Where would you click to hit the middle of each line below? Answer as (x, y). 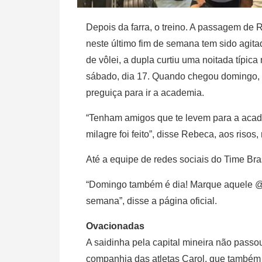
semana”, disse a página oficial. (151, 201)
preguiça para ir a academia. (145, 93)
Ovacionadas (115, 226)
